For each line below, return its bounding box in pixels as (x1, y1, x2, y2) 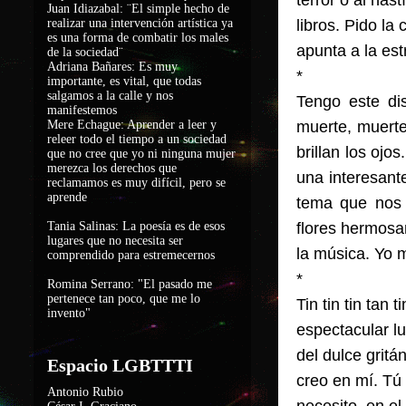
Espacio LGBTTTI (47, 355, 193, 375)
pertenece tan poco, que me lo (47, 292, 200, 305)
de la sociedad (47, 45, 119, 59)
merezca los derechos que (47, 161, 177, 175)
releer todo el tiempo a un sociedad (47, 132, 227, 146)
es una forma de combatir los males (47, 31, 228, 44)
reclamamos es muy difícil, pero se (47, 176, 226, 189)
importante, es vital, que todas (47, 74, 201, 88)
